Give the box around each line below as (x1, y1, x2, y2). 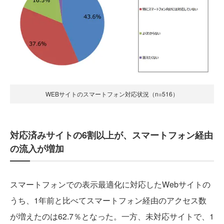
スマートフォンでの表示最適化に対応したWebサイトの (10, 178, 210, 190)
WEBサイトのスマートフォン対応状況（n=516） (45, 89, 178, 98)
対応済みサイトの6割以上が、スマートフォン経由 (10, 128, 213, 141)
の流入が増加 (10, 141, 64, 155)
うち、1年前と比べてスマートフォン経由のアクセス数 (10, 194, 206, 206)
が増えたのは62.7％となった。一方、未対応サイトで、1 (10, 210, 214, 222)
